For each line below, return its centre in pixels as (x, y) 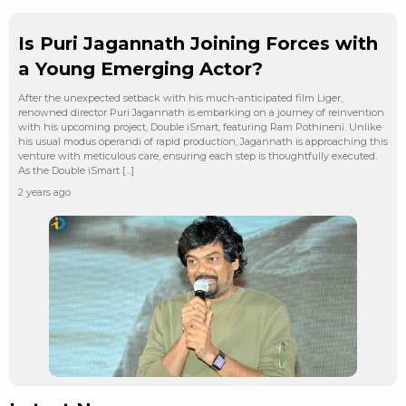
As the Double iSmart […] (76, 170)
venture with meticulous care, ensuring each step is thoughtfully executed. (198, 155)
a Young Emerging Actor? (140, 68)
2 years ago (44, 192)
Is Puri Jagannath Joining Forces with (198, 43)
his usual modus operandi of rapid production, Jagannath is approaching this (203, 141)
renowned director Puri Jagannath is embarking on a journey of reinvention (201, 112)
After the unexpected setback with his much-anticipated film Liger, (180, 97)
